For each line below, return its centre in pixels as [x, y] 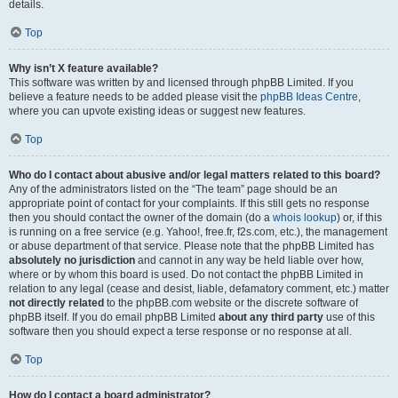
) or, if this [359, 218]
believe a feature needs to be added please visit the [135, 97]
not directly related [56, 303]
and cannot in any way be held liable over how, [249, 260]
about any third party [271, 317]
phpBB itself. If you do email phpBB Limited [114, 317]
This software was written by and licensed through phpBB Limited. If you [181, 83]
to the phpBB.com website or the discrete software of [231, 303]
